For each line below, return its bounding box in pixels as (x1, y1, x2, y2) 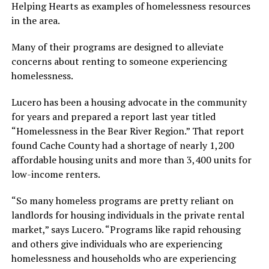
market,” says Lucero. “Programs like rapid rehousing (11, 223, 241, 237)
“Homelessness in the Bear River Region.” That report (11, 124, 244, 138)
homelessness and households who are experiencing (11, 252, 236, 265)
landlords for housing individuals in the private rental (11, 208, 244, 222)
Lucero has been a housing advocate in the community (11, 95, 247, 109)
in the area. (11, 14, 60, 28)
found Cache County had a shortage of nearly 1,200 (11, 139, 234, 153)
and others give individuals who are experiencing (11, 237, 222, 251)
